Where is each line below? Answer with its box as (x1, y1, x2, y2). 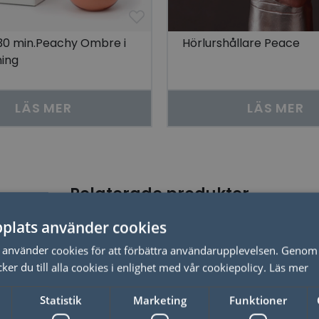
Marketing (132, 293, 187, 307)
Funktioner (229, 293, 287, 307)
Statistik (40, 293, 83, 307)
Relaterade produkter (70, 182, 249, 205)
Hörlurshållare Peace (182, 35, 300, 52)
